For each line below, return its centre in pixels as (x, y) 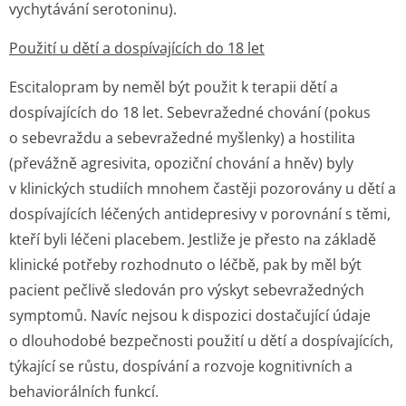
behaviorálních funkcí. (84, 391)
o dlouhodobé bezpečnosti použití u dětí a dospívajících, (201, 341)
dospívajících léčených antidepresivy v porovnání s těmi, (200, 214)
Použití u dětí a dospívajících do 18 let (137, 48)
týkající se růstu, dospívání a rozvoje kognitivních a (181, 366)
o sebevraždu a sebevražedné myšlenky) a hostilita (182, 138)
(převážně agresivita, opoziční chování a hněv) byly (181, 163)
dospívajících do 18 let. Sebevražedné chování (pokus (190, 112)
